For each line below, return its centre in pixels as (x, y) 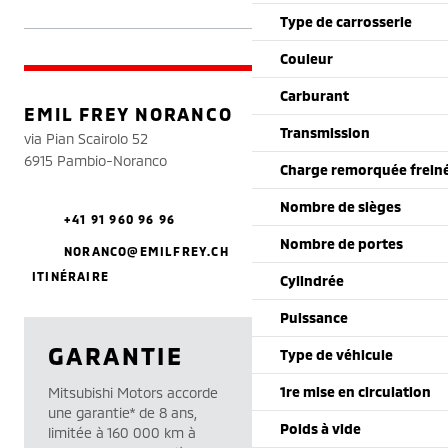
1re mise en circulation (355, 391)
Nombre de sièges (340, 206)
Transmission (325, 132)
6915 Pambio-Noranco (95, 160)
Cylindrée (312, 280)
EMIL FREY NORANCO (128, 114)
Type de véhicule (336, 354)
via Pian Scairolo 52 (86, 138)
